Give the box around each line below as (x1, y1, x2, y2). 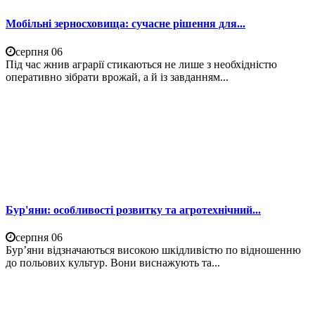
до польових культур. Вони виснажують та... (6, 257, 220, 269)
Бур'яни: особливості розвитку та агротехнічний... (6, 203, 261, 216)
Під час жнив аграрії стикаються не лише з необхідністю (6, 58, 277, 70)
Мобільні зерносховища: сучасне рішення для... (6, 18, 245, 30)
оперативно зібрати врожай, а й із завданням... (6, 70, 229, 83)
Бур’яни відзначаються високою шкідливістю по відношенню (6, 244, 301, 257)
